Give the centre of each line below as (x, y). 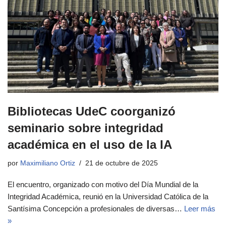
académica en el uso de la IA (90, 144)
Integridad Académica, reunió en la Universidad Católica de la (108, 196)
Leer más (200, 208)
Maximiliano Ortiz (48, 163)
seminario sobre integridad (86, 128)
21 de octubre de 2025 (122, 163)
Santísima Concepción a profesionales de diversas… (96, 208)
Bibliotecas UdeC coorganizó (92, 111)
